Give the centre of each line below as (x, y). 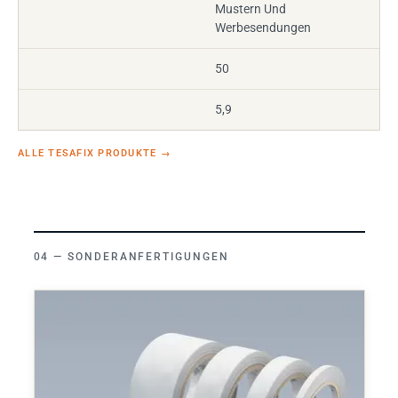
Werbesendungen (263, 28)
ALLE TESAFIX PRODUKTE (89, 153)
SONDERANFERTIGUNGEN (148, 257)
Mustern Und (251, 9)
